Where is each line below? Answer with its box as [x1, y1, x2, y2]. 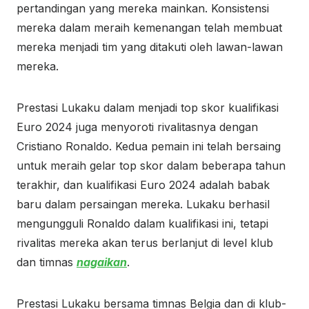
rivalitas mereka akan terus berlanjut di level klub [17, 236, 273, 250]
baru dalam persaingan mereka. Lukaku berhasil [17, 197, 270, 211]
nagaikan [77, 255, 127, 269]
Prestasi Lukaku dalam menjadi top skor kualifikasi [17, 101, 279, 114]
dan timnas [17, 255, 77, 269]
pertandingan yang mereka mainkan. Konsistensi [17, 1, 269, 15]
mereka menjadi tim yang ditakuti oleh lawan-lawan [17, 40, 283, 54]
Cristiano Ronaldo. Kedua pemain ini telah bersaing [17, 139, 281, 153]
